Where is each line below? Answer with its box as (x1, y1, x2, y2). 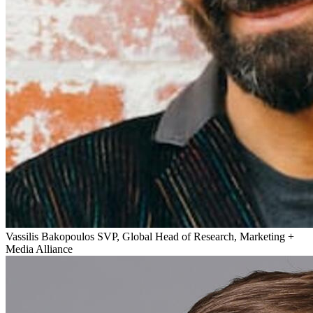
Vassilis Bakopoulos (6, 230, 94, 242)
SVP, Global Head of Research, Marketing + (97, 230, 294, 242)
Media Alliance (6, 242, 73, 255)
